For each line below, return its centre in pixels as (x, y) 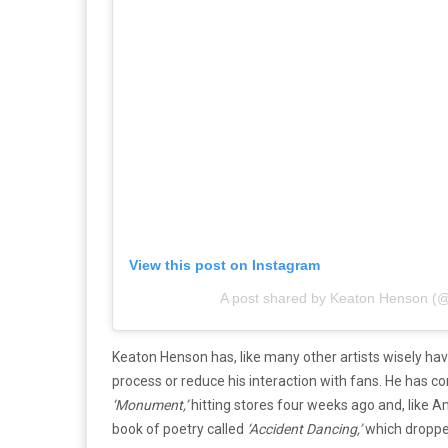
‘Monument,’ (151, 404)
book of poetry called (179, 428)
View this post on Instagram (224, 264)
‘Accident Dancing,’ (304, 428)
